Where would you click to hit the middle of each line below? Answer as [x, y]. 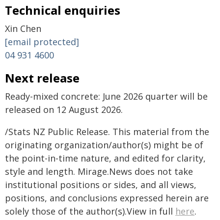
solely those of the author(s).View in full [90, 211]
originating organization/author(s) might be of [104, 145]
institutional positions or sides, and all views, [101, 185]
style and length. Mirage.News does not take [99, 171]
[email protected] [42, 42]
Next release [42, 78]
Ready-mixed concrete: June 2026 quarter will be [106, 96]
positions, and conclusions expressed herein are [107, 198]
